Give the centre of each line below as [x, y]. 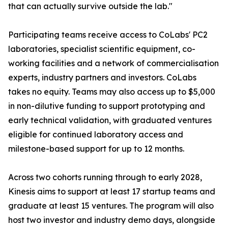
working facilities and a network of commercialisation [113, 63]
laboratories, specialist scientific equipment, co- [102, 49]
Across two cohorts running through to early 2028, [105, 177]
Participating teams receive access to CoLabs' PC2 [108, 35]
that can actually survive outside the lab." [90, 6]
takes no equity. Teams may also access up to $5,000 [112, 92]
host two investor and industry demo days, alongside [112, 220]
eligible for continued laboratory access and [96, 135]
